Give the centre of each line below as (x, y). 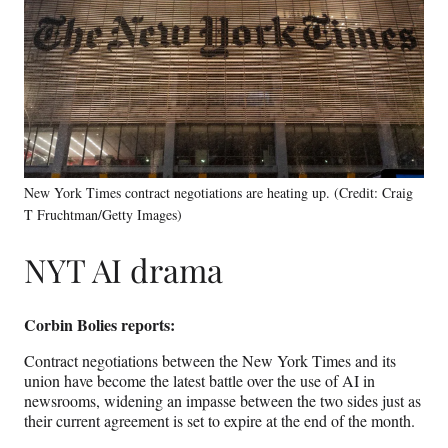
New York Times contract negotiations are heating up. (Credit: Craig (218, 192)
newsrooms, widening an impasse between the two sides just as (222, 400)
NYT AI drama (123, 270)
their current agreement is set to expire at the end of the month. (219, 420)
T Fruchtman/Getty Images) (103, 214)
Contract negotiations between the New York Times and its (210, 360)
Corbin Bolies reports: (99, 324)
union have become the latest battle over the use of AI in (199, 380)
